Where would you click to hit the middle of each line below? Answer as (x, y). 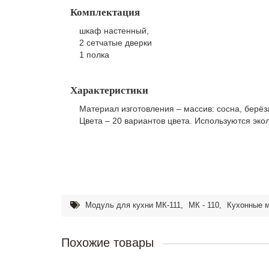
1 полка (94, 55)
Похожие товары (107, 243)
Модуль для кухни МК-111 (133, 206)
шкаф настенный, (114, 31)
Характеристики (109, 91)
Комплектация (105, 13)
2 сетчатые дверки (116, 43)
